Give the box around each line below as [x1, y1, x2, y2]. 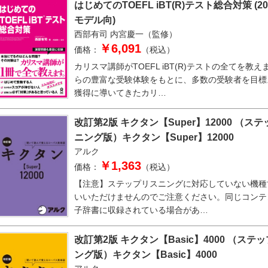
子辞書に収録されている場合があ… [74, 205, 208, 215]
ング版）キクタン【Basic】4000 [74, 249, 217, 260]
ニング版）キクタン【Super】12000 [74, 132, 234, 142]
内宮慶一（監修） [110, 29, 177, 39]
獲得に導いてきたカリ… [74, 88, 166, 98]
